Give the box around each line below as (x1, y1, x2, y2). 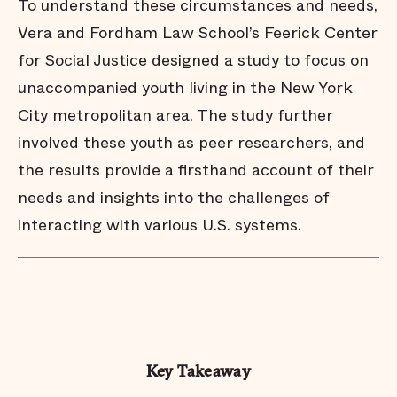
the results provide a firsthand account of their (18, 159, 374, 182)
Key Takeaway (145, 364, 252, 381)
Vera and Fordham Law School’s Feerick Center (18, 21, 378, 44)
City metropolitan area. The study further (18, 104, 333, 127)
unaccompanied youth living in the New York (18, 76, 353, 99)
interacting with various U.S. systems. (18, 214, 301, 237)
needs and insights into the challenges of (18, 186, 330, 209)
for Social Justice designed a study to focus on (18, 49, 369, 72)
